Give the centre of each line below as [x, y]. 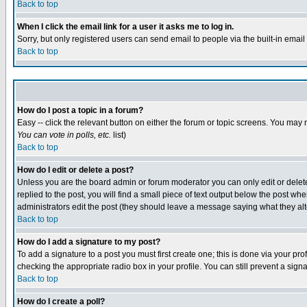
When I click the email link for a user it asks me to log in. [125, 27]
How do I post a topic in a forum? [80, 110]
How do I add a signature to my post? [89, 242]
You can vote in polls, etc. [64, 135]
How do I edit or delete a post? [75, 170]
